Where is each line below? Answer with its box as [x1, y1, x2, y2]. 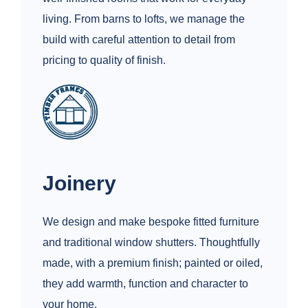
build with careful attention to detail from [43, 33, 235, 45]
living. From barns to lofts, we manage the [43, 12, 245, 25]
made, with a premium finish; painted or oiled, [43, 257, 263, 269]
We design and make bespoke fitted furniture [43, 216, 259, 228]
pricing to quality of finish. [43, 54, 166, 66]
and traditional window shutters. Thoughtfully [43, 236, 260, 249]
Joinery [43, 172, 116, 195]
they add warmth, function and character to [43, 278, 248, 290]
